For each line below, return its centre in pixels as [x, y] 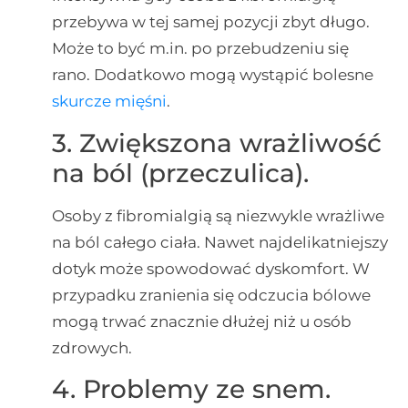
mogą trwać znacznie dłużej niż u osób [201, 321]
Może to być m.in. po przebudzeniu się [200, 49]
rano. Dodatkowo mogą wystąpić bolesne [212, 75]
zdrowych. [92, 347]
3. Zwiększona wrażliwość [216, 143]
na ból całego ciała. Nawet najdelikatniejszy [219, 242]
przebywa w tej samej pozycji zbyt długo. [210, 22]
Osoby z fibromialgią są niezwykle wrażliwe [218, 215]
